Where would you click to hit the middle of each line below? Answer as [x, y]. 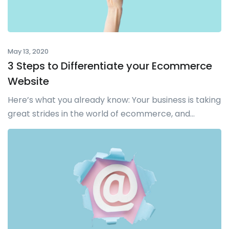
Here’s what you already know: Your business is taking [114, 100]
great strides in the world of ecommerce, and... [101, 114]
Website [28, 82]
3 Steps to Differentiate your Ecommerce [110, 66]
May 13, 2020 [28, 52]
